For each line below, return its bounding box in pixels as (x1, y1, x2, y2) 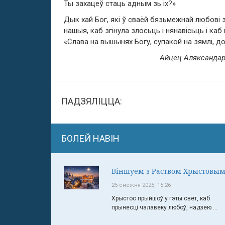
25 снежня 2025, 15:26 (111, 182, 171, 188)
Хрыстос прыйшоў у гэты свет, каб (111, 195, 210, 202)
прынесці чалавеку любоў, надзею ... (111, 204, 217, 211)
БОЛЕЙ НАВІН (61, 133, 120, 144)
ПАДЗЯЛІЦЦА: (61, 96, 122, 106)
